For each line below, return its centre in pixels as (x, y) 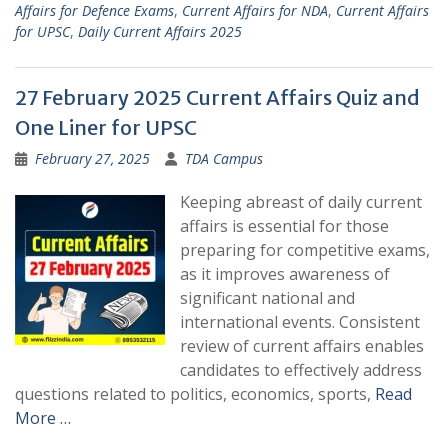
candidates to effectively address (301, 370)
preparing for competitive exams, (305, 250)
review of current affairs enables (302, 346)
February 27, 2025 (92, 159)
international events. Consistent (300, 322)
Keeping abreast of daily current (301, 202)
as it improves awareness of (285, 274)
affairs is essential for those (284, 226)
